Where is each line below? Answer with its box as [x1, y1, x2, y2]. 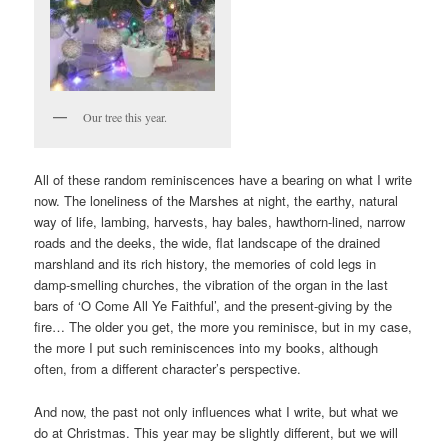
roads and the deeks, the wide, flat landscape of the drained [34, 233, 381, 253]
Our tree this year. [83, 109, 168, 126]
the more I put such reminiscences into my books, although [34, 338, 379, 358]
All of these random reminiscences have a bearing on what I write [34, 170, 413, 190]
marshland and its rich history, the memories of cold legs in [34, 254, 377, 274]
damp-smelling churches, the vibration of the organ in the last [34, 275, 389, 295]
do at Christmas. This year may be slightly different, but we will [34, 422, 399, 442]
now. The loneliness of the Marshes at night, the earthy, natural [34, 191, 399, 211]
